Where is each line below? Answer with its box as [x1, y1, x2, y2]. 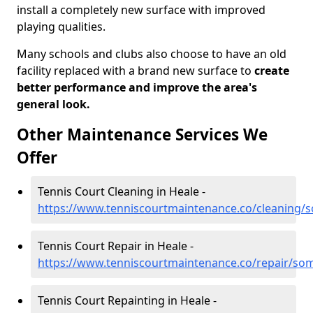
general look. [17, 96, 90, 112]
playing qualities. [17, 19, 105, 34]
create [252, 63, 289, 78]
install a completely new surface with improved [17, 2, 265, 17]
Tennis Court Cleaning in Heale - [38, 184, 205, 199]
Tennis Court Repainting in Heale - [38, 293, 217, 308]
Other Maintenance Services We [17, 124, 268, 145]
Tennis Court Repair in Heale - [38, 238, 194, 254]
